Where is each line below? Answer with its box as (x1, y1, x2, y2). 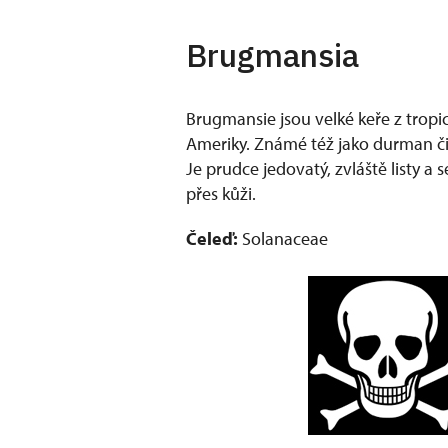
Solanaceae (238, 227, 328, 250)
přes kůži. (186, 182, 256, 205)
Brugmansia (186, 34, 359, 76)
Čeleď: (186, 227, 238, 250)
